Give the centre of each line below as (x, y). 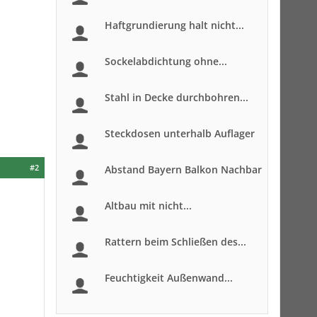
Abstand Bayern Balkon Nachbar (183, 169)
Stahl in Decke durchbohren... (177, 97)
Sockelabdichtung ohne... (166, 61)
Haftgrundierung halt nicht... (174, 25)
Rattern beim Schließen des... (175, 242)
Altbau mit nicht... (148, 206)
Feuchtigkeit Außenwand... (169, 278)
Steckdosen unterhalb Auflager (180, 133)
